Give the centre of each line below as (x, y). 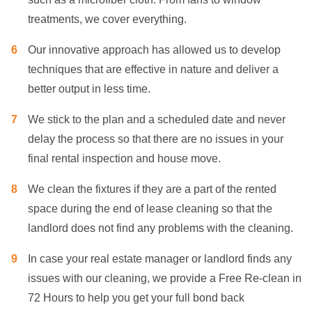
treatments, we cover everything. (107, 19)
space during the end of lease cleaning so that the (150, 209)
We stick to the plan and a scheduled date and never (157, 120)
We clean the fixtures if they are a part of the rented (152, 189)
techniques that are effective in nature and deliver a (153, 70)
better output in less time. (89, 89)
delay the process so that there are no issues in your (156, 139)
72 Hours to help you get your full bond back (136, 298)
